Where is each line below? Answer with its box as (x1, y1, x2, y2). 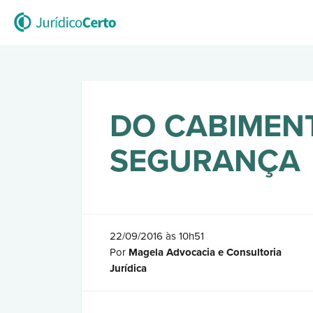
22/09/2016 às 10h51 (110, 230, 204, 242)
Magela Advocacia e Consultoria (129, 246, 282, 259)
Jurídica (110, 262, 147, 275)
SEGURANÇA (110, 143, 300, 180)
